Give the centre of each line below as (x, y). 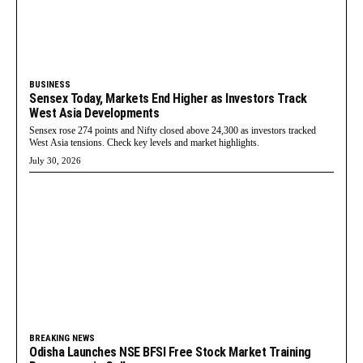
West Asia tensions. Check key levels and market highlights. (144, 142)
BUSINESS (50, 84)
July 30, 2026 (55, 160)
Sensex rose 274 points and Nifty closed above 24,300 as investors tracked (173, 130)
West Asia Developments (94, 113)
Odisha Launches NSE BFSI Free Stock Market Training (170, 352)
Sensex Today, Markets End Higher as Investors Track (168, 98)
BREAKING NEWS (62, 338)
